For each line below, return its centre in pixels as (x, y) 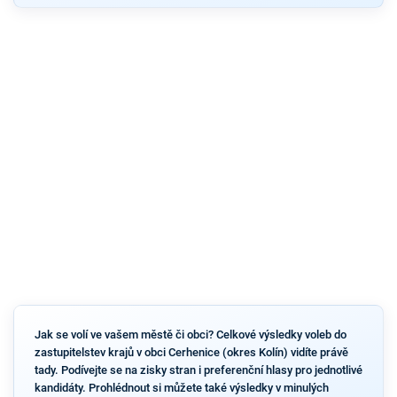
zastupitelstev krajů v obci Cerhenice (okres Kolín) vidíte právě (191, 352)
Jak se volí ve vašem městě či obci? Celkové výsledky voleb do (190, 334)
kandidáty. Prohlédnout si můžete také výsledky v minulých (181, 387)
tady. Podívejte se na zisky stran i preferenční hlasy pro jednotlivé (198, 370)
